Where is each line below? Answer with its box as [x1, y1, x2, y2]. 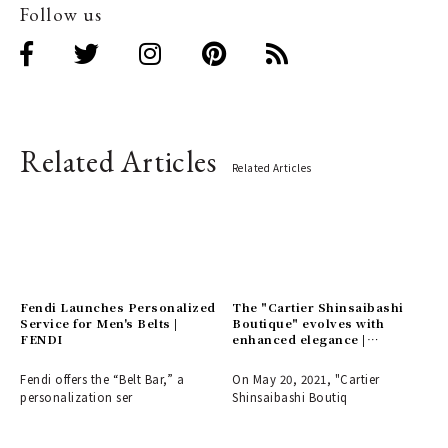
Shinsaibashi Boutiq [232, 388, 348, 405]
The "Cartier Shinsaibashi [232, 298, 404, 315]
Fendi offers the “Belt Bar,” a [20, 370, 185, 387]
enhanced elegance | [232, 330, 367, 347]
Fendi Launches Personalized [20, 298, 216, 315]
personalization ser [20, 388, 133, 405]
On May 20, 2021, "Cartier [232, 370, 380, 387]
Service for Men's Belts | [20, 314, 179, 331]
